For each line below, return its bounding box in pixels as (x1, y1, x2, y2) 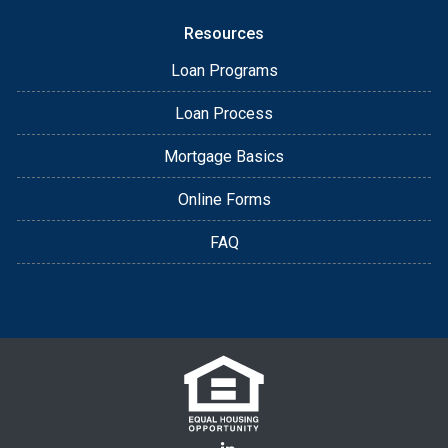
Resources (184, 23, 264, 43)
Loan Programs (170, 60, 278, 80)
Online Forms (177, 189, 271, 209)
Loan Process (175, 103, 273, 123)
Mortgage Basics (164, 146, 284, 166)
